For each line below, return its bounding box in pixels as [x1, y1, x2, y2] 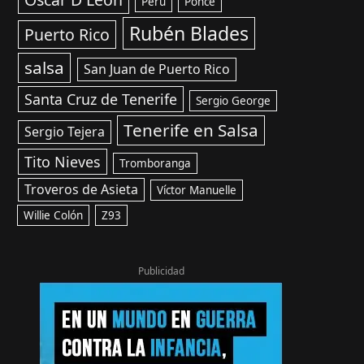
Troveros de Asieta [24, 180, 138, 198]
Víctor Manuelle [156, 183, 236, 197]
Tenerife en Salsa [123, 119, 259, 141]
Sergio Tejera [24, 123, 105, 141]
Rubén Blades [129, 20, 249, 46]
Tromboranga [119, 156, 191, 171]
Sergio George [195, 93, 271, 108]
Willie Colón [24, 208, 84, 223]
